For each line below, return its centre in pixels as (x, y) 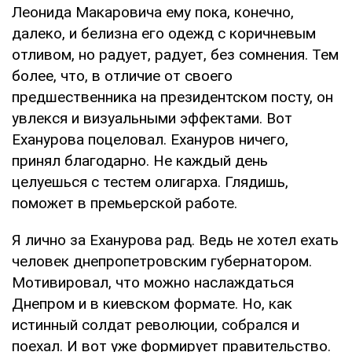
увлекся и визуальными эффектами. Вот (152, 118)
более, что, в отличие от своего (122, 75)
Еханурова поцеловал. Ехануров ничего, (150, 139)
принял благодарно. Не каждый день (140, 160)
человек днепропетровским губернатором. (162, 261)
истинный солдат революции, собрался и (156, 324)
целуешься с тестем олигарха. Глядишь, (150, 181)
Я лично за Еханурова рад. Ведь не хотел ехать (175, 240)
